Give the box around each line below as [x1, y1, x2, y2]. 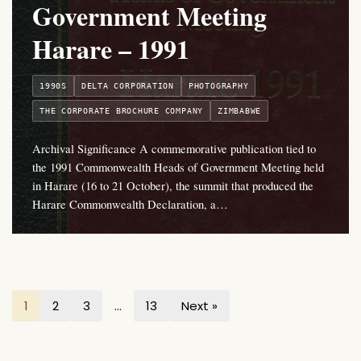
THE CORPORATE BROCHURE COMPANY [39, 106, 204, 116]
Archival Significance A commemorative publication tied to [32, 140, 316, 157]
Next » [181, 297, 218, 315]
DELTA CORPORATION [81, 81, 174, 91]
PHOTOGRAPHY [188, 81, 249, 91]
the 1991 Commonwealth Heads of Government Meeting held [32, 159, 324, 176]
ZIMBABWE [218, 106, 262, 116]
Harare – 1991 [32, 30, 189, 68]
